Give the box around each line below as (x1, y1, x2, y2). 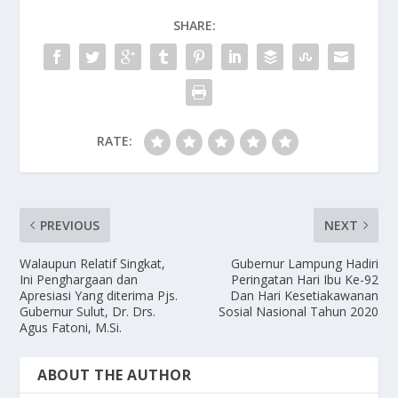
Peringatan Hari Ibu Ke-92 (230, 270, 378, 288)
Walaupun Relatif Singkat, (20, 254, 166, 272)
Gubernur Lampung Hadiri (230, 254, 378, 272)
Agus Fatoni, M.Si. (20, 318, 123, 336)
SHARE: (173, 16, 216, 34)
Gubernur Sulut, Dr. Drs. (20, 302, 156, 320)
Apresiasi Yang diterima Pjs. (20, 286, 179, 304)
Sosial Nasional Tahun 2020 (218, 302, 378, 320)
